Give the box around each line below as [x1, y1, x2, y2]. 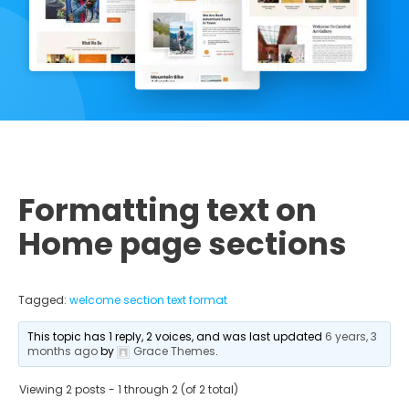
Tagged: [18, 291, 69, 308]
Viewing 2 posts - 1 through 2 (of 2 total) [19, 381, 238, 397]
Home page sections [18, 221, 347, 266]
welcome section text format [69, 291, 227, 308]
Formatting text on [18, 187, 317, 232]
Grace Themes [133, 342, 216, 359]
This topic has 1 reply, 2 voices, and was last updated [27, 328, 326, 344]
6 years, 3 [325, 328, 378, 344]
